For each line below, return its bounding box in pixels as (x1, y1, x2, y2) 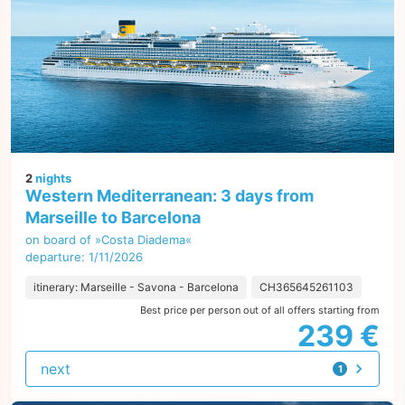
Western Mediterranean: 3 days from (25, 186, 314, 205)
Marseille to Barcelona (25, 208, 201, 227)
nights (33, 171, 71, 185)
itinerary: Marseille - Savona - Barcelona (33, 280, 239, 294)
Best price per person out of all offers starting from (140, 304, 380, 316)
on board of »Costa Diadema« (25, 232, 192, 247)
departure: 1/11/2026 (25, 250, 143, 264)
